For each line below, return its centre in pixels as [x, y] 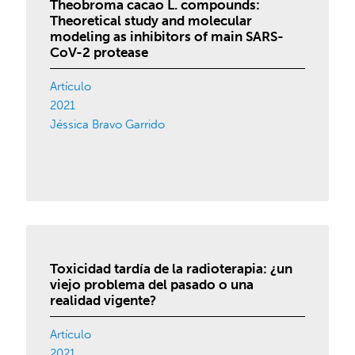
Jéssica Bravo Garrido [108, 124]
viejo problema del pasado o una [152, 284]
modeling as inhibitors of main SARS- [167, 36]
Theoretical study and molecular [151, 21]
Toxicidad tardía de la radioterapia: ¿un [172, 269]
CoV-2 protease [99, 52]
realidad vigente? [103, 300]
